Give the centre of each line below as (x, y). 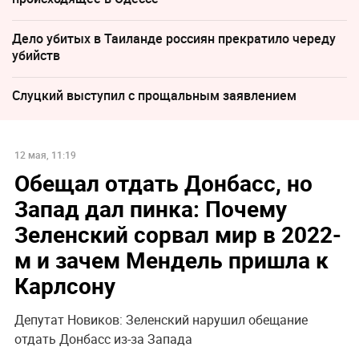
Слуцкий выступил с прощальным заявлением (154, 96)
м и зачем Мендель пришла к (171, 259)
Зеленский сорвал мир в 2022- (177, 234)
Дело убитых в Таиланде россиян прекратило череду (174, 39)
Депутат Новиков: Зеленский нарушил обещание (161, 319)
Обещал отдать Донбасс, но (163, 182)
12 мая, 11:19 (45, 154)
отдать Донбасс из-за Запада (103, 339)
